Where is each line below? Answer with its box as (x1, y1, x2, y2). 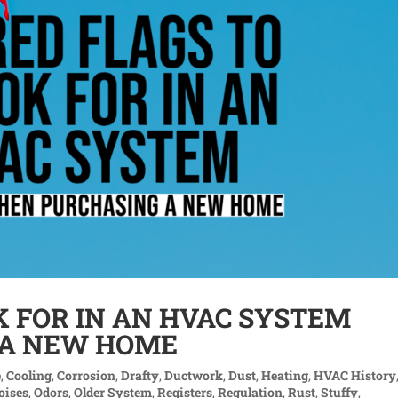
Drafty (121, 366, 160, 384)
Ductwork (164, 366, 224, 384)
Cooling (6, 366, 52, 384)
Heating (261, 366, 309, 384)
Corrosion (57, 366, 116, 384)
